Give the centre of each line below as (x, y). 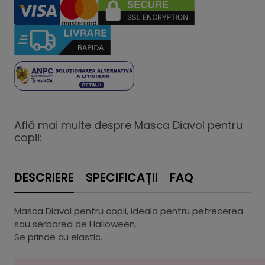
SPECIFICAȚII (122, 177)
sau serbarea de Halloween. (75, 224)
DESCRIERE (44, 177)
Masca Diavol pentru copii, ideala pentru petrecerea (129, 211)
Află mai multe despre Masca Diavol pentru (128, 125)
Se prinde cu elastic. (58, 237)
